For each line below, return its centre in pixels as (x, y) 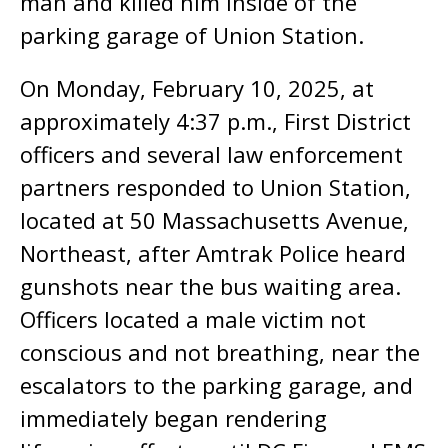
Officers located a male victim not (193, 319)
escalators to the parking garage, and (216, 385)
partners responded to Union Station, (215, 187)
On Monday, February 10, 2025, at (197, 88)
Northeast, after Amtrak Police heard (213, 253)
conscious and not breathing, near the (220, 352)
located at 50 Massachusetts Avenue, (214, 220)
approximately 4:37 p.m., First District (215, 121)
